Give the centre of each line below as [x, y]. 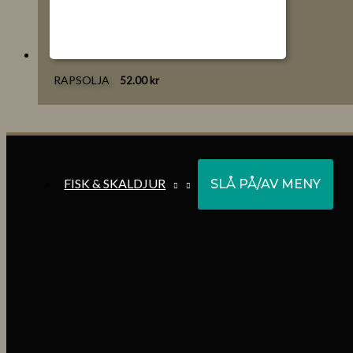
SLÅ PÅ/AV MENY [265, 184]
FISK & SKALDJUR [115, 183]
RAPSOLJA [82, 80]
